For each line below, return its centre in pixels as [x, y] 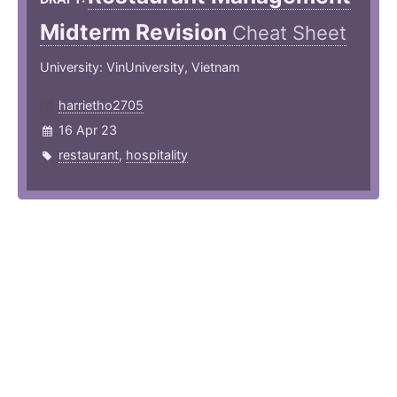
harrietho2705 [101, 105]
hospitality [157, 155]
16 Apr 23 [88, 130]
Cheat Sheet [289, 33]
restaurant [89, 155]
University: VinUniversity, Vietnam [140, 67]
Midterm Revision [136, 32]
